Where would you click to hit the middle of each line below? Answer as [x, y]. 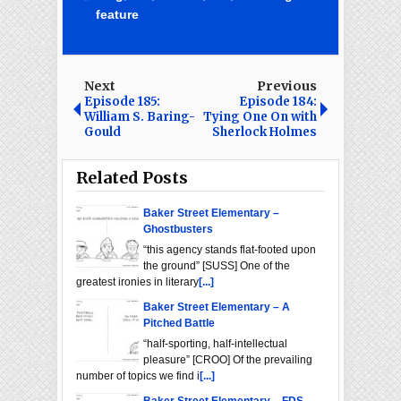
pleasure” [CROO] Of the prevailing [228, 360]
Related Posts [132, 178]
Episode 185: [122, 102]
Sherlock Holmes [264, 132]
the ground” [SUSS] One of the [217, 266]
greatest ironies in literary [137, 282]
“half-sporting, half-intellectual [215, 344]
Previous [287, 86]
